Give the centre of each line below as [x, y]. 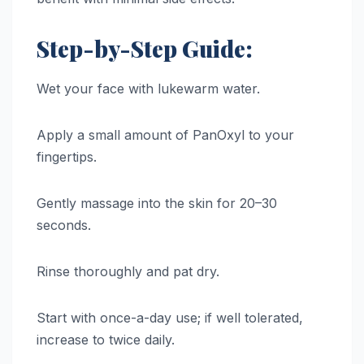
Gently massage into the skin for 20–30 [157, 204]
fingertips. [67, 157]
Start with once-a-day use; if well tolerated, [170, 318]
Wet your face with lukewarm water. [148, 89]
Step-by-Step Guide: [145, 49]
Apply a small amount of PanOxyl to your [165, 135]
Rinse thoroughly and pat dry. [128, 272]
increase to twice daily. [106, 340]
